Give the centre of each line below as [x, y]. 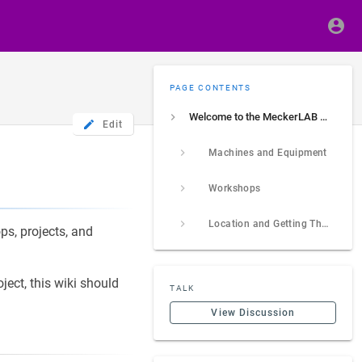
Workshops [235, 188]
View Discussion [253, 313]
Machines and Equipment [268, 153]
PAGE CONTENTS [210, 88]
